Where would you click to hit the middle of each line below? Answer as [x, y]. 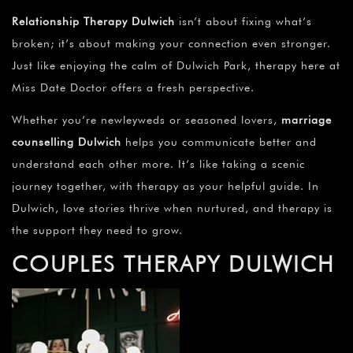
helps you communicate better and [219, 142]
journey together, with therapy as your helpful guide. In [165, 186]
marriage [307, 120]
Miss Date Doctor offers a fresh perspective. [133, 88]
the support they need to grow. [97, 230]
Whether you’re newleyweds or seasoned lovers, [147, 120]
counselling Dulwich [67, 142]
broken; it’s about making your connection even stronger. [171, 44]
